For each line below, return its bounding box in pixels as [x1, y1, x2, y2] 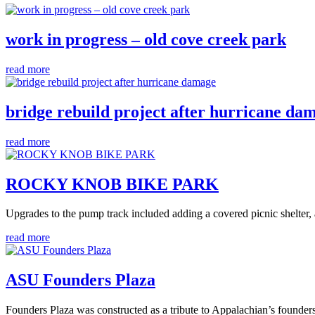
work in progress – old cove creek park [6, 30, 286, 49]
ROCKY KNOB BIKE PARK [6, 174, 219, 193]
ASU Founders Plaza [6, 271, 155, 290]
